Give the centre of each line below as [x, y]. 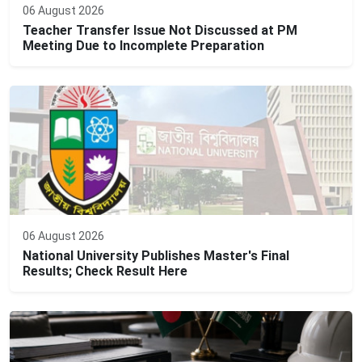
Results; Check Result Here [105, 271]
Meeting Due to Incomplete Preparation [143, 46]
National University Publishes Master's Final [156, 256]
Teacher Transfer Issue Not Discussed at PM [160, 31]
